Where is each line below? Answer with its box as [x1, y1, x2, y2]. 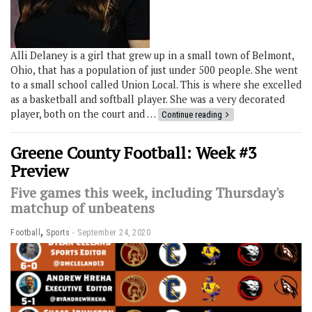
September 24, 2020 [77, 227, 150, 237]
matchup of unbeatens [10, 198, 155, 217]
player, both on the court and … [10, 107, 158, 120]
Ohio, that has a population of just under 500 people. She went [10, 63, 298, 77]
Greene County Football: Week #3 [10, 141, 257, 164]
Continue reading [162, 109, 222, 120]
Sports [46, 227, 70, 237]
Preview [10, 159, 68, 182]
